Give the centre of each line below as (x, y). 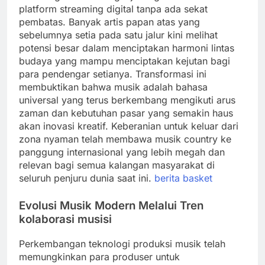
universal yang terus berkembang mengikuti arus (127, 100)
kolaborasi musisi (65, 219)
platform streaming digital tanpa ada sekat (113, 9)
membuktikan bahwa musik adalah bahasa (113, 87)
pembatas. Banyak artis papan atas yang (109, 22)
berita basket (183, 178)
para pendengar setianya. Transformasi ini (113, 74)
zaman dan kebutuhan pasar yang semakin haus (126, 113)
